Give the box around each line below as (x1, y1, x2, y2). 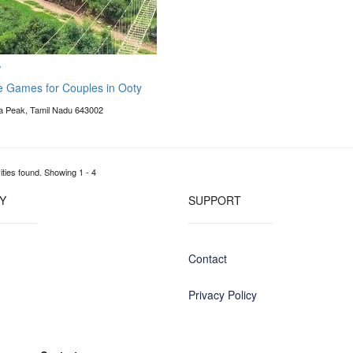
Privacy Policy (188, 287, 257, 303)
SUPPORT (188, 192, 241, 208)
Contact (188, 251, 227, 266)
